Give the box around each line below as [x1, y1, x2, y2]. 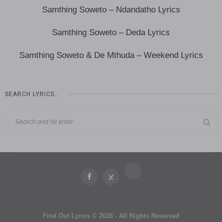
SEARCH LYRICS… [5, 90, 59, 98]
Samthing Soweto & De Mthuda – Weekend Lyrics [19, 50, 203, 60]
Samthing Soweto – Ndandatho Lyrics [42, 4, 180, 14]
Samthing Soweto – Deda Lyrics [52, 27, 170, 37]
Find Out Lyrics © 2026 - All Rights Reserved [43, 212, 179, 220]
